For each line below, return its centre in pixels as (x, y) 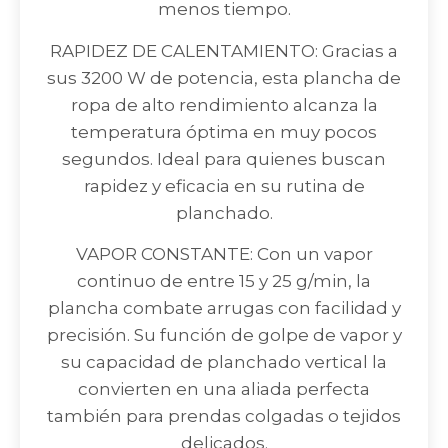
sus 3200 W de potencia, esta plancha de (224, 77)
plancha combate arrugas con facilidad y (224, 308)
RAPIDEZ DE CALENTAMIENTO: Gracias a (224, 50)
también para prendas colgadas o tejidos (224, 416)
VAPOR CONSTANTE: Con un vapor (224, 254)
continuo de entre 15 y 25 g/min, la (224, 281)
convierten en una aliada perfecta (224, 389)
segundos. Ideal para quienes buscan (224, 158)
